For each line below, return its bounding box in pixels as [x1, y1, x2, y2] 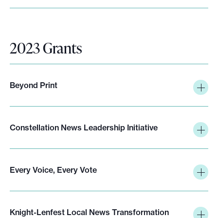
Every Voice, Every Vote [10, 164, 97, 175]
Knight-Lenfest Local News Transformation [10, 207, 169, 217]
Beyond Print [10, 80, 57, 90]
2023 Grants [10, 37, 82, 58]
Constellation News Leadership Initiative [10, 122, 158, 132]
